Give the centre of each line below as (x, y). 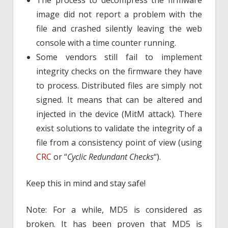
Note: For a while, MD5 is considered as (114, 210)
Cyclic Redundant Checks (110, 157)
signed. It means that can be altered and (119, 100)
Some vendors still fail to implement (119, 57)
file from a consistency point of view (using (119, 143)
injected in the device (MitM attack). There (119, 114)
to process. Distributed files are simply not (119, 86)
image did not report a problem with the (119, 15)
